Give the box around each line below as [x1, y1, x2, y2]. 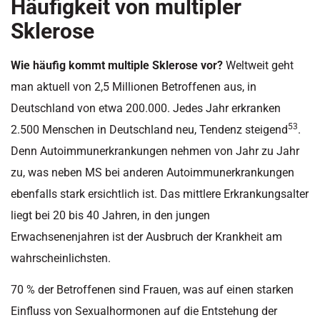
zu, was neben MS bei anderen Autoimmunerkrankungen [11, 165, 294, 179]
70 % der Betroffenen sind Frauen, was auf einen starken [11, 283, 294, 297]
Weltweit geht [223, 58, 294, 72]
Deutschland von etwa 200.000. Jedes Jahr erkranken [11, 101, 281, 115]
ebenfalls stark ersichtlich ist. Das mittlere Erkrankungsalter [11, 186, 309, 201]
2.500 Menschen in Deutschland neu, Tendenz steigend [11, 122, 288, 136]
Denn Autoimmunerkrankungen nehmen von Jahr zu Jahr [11, 144, 299, 158]
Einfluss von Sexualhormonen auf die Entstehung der [11, 304, 277, 319]
